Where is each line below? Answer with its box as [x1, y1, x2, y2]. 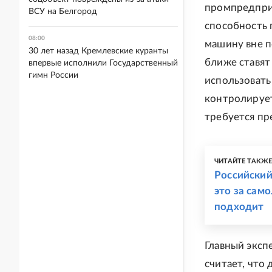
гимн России [29, 71, 78, 80]
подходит [214, 202, 264, 212]
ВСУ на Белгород [29, 7, 97, 16]
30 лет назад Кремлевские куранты [29, 47, 168, 55]
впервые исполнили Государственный [29, 59, 178, 67]
